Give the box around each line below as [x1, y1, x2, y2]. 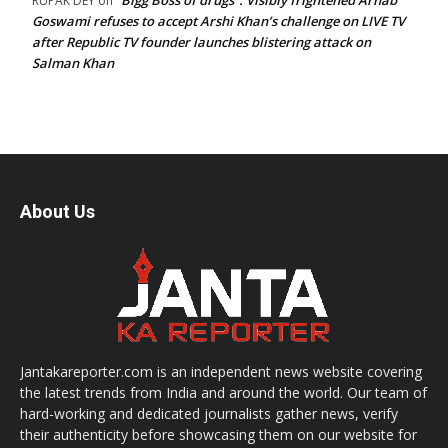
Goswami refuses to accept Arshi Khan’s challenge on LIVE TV [32, 12, 405, 30]
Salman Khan [32, 54, 114, 72]
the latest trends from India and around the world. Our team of [20, 383, 427, 402]
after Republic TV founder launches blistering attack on [32, 33, 371, 51]
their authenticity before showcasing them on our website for [20, 425, 417, 444]
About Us [20, 201, 95, 222]
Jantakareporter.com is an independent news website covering [20, 362, 422, 381]
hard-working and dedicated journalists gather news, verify [20, 404, 398, 423]
